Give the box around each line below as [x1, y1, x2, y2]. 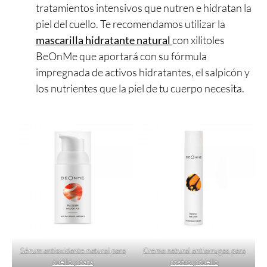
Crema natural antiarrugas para [143, 246, 246, 256]
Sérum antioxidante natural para [20, 246, 126, 256]
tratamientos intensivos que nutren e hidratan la [36, 1, 252, 15]
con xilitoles [172, 33, 225, 47]
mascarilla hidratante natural [36, 33, 170, 47]
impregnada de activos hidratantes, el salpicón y [36, 66, 250, 79]
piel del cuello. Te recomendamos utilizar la [36, 17, 225, 31]
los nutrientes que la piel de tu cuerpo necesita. [36, 82, 244, 95]
